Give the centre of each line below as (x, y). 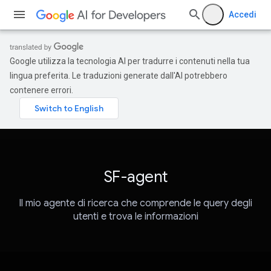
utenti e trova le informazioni (135, 217)
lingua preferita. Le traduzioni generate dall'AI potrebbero (119, 76)
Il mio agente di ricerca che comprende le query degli (135, 204)
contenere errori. (41, 90)
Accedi (243, 15)
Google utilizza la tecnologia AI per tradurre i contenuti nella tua (130, 61)
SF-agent (135, 177)
